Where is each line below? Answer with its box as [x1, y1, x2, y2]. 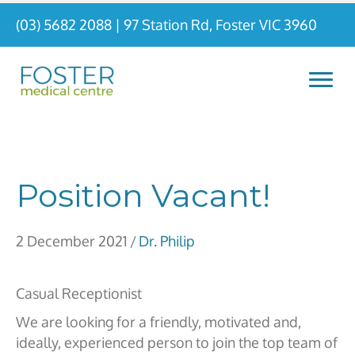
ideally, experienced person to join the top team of [16, 334, 338, 351]
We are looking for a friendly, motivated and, [16, 313, 301, 330]
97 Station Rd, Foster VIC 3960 [124, 16, 317, 33]
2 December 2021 [16, 232, 128, 250]
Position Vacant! [16, 176, 270, 215]
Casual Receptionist [16, 284, 142, 302]
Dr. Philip [139, 232, 195, 250]
